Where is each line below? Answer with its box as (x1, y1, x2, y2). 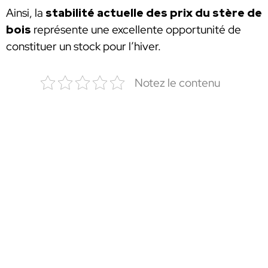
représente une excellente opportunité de (31, 22, 241, 37)
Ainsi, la (6, 5, 43, 20)
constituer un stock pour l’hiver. (6, 38, 161, 54)
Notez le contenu (135, 74, 220, 90)
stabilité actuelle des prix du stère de (43, 5, 262, 20)
